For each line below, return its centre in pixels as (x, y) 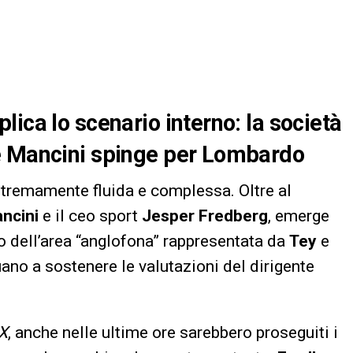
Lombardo (253, 155)
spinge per (143, 155)
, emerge (299, 216)
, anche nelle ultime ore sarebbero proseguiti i (173, 333)
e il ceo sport (90, 216)
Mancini (46, 155)
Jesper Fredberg (205, 216)
